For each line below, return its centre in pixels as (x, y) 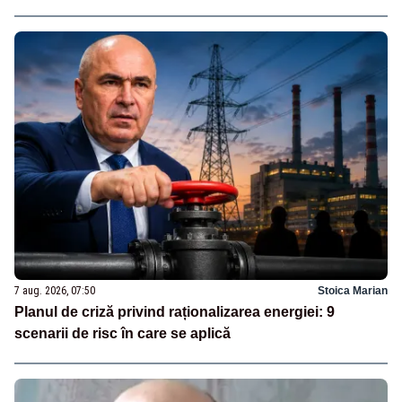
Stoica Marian (353, 291)
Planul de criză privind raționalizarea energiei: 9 (175, 312)
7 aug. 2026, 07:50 (55, 291)
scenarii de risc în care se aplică (122, 334)
